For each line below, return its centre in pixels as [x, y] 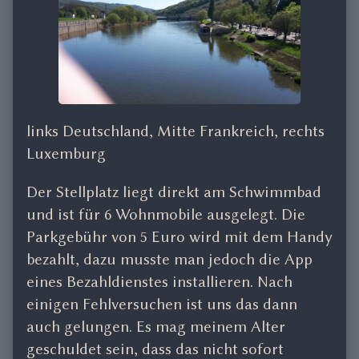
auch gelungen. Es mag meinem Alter [156, 327]
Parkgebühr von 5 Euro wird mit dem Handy [179, 237]
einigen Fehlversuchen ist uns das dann [162, 305]
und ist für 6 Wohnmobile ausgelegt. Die [166, 215]
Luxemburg [66, 154]
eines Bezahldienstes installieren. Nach [159, 282]
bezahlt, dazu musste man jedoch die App [169, 260]
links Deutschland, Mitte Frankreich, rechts [175, 131]
